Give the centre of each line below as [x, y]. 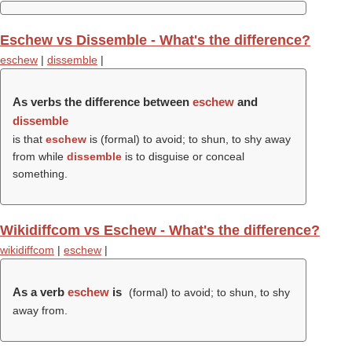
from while [40, 156]
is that [29, 139]
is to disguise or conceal [183, 156]
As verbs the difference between [103, 102]
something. [40, 174]
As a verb [40, 292]
